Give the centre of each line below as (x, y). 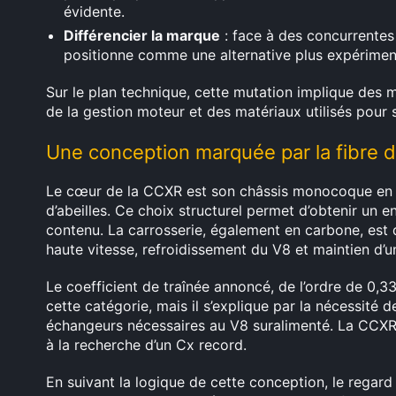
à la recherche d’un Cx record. (146, 345)
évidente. (94, 11)
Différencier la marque (142, 35)
